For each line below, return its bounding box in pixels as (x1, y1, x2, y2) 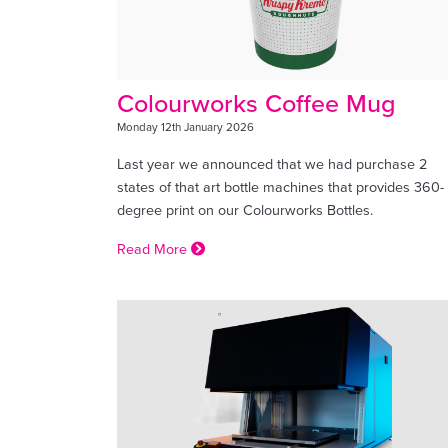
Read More (117, 237, 191, 259)
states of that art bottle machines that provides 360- (117, 175, 444, 197)
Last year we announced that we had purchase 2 (117, 152, 427, 174)
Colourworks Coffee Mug (117, 84, 396, 121)
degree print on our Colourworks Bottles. (117, 198, 373, 220)
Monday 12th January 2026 (117, 118, 254, 135)
